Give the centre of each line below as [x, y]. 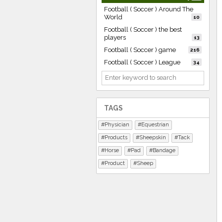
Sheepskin [153, 138]
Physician [117, 125]
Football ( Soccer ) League [142, 62]
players [115, 37]
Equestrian [155, 125]
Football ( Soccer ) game [140, 50]
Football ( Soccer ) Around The [149, 9]
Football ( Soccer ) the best [143, 29]
